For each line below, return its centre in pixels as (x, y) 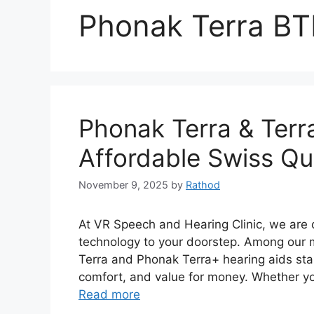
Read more (109, 295)
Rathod (203, 185)
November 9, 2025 (123, 185)
